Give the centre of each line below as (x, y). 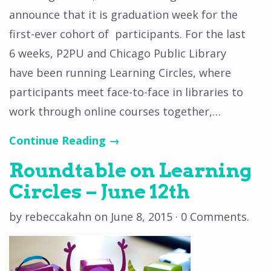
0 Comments (214, 217)
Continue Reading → (64, 140)
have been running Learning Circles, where (120, 73)
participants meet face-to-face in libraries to (126, 92)
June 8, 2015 (142, 217)
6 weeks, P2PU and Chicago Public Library (118, 53)
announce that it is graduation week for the (123, 15)
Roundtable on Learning (130, 170)
